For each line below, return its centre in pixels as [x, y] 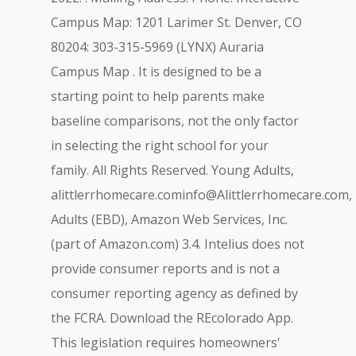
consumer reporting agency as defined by [174, 293]
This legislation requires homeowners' [166, 342]
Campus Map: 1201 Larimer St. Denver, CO [176, 22]
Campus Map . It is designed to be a [156, 72]
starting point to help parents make [158, 96]
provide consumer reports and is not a [165, 269]
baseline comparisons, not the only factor [175, 121]
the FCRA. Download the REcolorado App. [172, 318]
